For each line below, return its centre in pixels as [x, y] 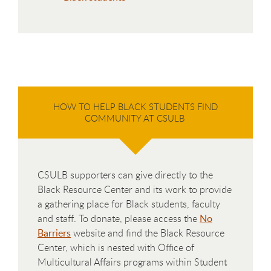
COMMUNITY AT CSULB [135, 118]
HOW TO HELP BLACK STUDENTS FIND [135, 106]
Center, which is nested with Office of [116, 247]
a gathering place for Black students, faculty [129, 204]
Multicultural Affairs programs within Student [132, 262]
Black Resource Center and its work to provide [135, 189]
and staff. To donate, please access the [119, 218]
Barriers [54, 233]
